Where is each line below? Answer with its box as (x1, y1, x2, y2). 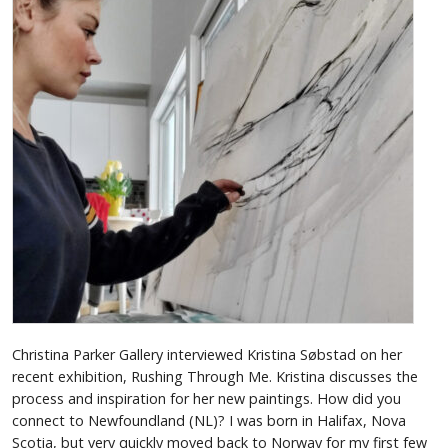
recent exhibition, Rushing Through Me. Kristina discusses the (12, 367, 418, 387)
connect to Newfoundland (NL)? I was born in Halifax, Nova (12, 411, 406, 431)
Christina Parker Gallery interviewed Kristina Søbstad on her (12, 345, 402, 365)
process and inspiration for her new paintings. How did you (12, 389, 401, 409)
